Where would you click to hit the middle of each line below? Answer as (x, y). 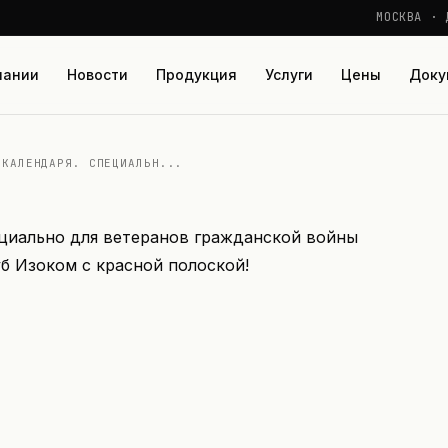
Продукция (197, 74)
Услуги (289, 74)
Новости (98, 74)
